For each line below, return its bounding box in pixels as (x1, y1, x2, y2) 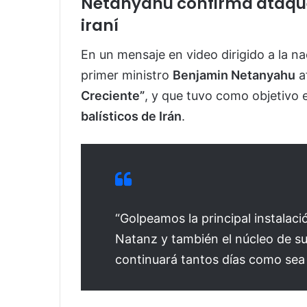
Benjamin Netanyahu (173, 67, 295, 82)
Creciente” (81, 88, 145, 103)
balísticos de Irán (81, 108, 182, 123)
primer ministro (81, 67, 173, 82)
